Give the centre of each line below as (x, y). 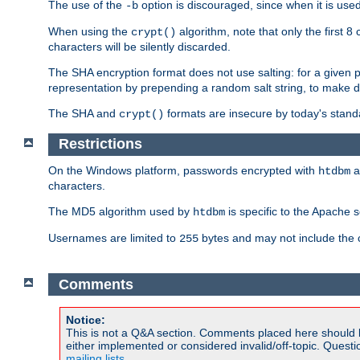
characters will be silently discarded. (139, 46)
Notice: (86, 320)
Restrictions (100, 144)
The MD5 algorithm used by (121, 211)
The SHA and (84, 113)
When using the (90, 31)
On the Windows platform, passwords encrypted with (183, 170)
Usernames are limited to (114, 238)
